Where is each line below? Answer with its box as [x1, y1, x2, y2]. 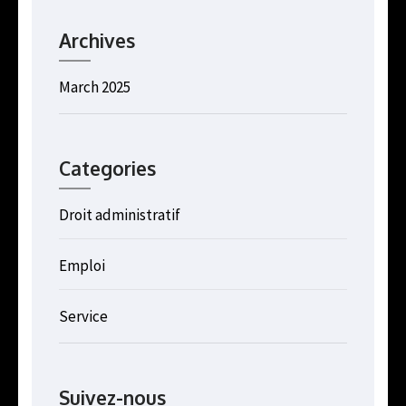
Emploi [59, 256, 105, 276]
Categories [59, 156, 156, 181]
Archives [59, 28, 135, 53]
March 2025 [59, 77, 130, 98]
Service [59, 306, 108, 327]
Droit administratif [59, 205, 180, 226]
